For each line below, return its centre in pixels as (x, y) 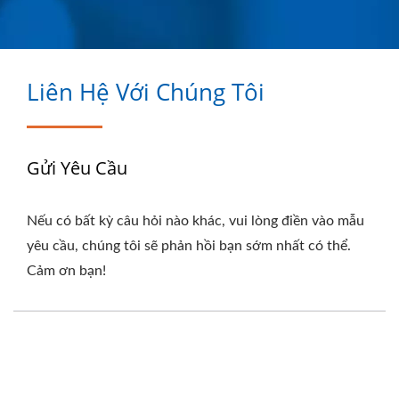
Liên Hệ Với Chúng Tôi (146, 92)
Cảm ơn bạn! (66, 271)
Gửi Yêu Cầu (77, 168)
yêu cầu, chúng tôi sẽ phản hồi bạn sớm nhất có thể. (189, 246)
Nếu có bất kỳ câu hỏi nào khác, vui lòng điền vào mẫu (195, 221)
